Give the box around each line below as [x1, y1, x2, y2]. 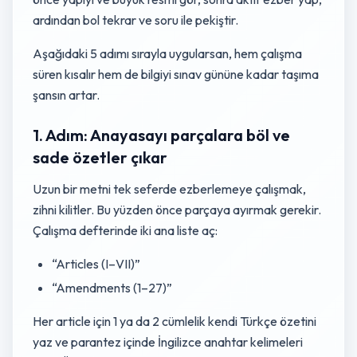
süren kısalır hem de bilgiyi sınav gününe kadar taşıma [33, 66, 319, 82]
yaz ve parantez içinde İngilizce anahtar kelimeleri [33, 334, 303, 350]
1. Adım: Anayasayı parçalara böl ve [33, 125, 290, 145]
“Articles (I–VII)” [52, 256, 140, 272]
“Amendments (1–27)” [52, 280, 172, 296]
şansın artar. [33, 87, 100, 103]
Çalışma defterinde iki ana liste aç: [33, 222, 218, 238]
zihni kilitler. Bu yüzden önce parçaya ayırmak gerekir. [33, 202, 321, 218]
